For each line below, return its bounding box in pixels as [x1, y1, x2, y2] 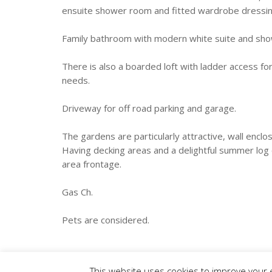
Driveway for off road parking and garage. [62, 102, 236, 115]
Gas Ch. [62, 186, 93, 199]
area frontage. [62, 158, 121, 171]
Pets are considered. [62, 214, 149, 226]
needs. [62, 74, 90, 87]
